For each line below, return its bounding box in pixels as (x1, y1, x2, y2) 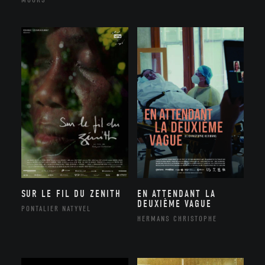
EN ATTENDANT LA (137, 188, 216, 200)
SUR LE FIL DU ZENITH (21, 188, 121, 200)
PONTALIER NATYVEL (21, 204, 92, 214)
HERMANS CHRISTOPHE (137, 214, 217, 224)
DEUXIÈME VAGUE (137, 198, 212, 210)
